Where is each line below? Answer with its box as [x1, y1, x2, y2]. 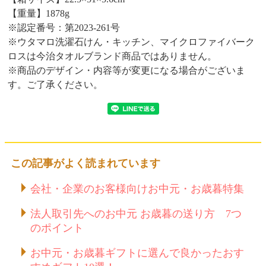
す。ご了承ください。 [8, 79, 103, 90]
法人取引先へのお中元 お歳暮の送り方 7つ [30, 207, 242, 220]
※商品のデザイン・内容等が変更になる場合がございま [8, 65, 245, 75]
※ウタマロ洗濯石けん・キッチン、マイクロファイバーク [8, 36, 255, 47]
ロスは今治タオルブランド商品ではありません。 [8, 50, 217, 61]
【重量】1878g [8, 8, 69, 18]
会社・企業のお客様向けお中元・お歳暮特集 [30, 183, 244, 195]
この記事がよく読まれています [11, 157, 160, 169]
